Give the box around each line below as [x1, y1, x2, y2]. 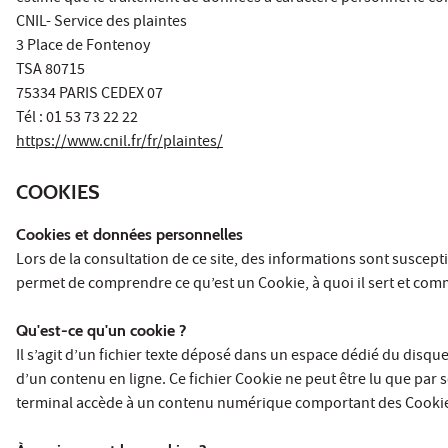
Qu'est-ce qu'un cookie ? [16, 320, 186, 340]
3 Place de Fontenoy [16, 34, 150, 59]
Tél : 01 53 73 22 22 [16, 106, 138, 131]
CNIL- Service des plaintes [16, 10, 187, 35]
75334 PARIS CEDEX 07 [16, 82, 163, 107]
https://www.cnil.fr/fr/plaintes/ [16, 130, 223, 155]
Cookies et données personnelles [16, 224, 243, 244]
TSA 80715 [16, 58, 85, 83]
